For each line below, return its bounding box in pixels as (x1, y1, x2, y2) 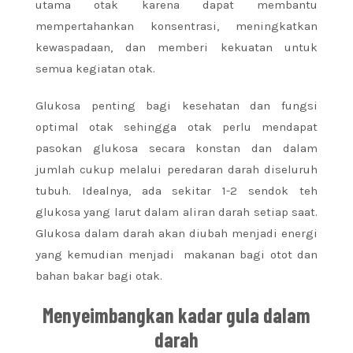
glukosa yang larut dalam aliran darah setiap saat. (35, 205, 318, 220)
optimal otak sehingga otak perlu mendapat (35, 120, 318, 135)
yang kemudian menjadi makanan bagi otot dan (35, 247, 318, 262)
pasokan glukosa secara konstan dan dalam (35, 141, 318, 156)
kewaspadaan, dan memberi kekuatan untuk (35, 40, 318, 55)
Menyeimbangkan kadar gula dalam (43, 303, 310, 328)
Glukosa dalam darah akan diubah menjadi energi (35, 226, 318, 241)
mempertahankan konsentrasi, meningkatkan (35, 19, 318, 34)
